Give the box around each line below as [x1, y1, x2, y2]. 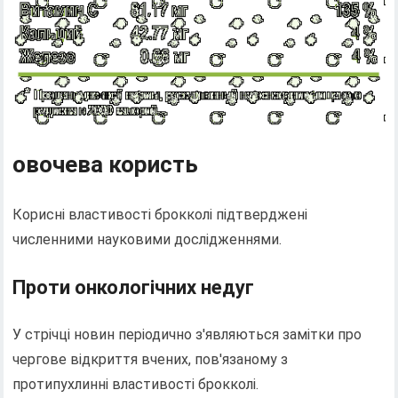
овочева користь [12, 150, 199, 178]
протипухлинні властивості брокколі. [12, 375, 259, 393]
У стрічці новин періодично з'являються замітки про [12, 325, 362, 343]
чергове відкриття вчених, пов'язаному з [12, 350, 289, 368]
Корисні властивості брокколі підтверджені [12, 205, 308, 223]
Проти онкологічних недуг [12, 275, 255, 298]
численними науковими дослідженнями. [12, 230, 283, 248]
